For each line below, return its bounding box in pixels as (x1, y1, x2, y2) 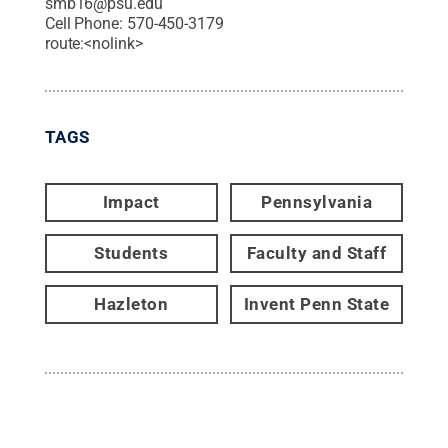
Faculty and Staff (246, 242, 387, 263)
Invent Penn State (243, 293, 390, 314)
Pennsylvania (261, 191, 373, 212)
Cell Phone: (44, 13, 127, 33)
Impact (102, 191, 160, 212)
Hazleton (94, 293, 169, 314)
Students (94, 242, 169, 263)
